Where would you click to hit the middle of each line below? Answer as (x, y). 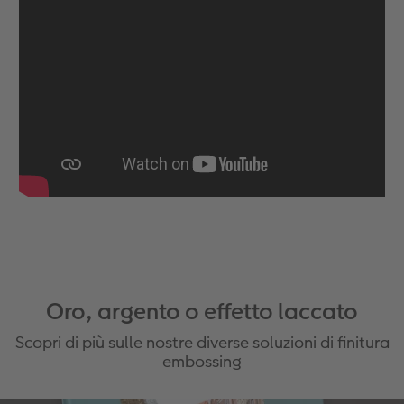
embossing (202, 362)
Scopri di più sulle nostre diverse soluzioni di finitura (202, 343)
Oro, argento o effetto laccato (202, 312)
